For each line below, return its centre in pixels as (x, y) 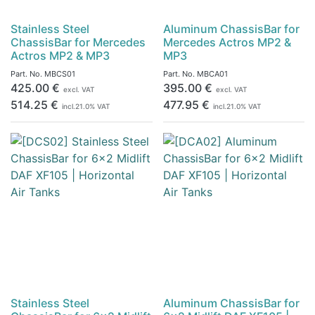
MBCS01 (60, 74)
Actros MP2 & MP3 (60, 56)
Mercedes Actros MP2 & (227, 42)
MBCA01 (212, 74)
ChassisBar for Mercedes (78, 42)
